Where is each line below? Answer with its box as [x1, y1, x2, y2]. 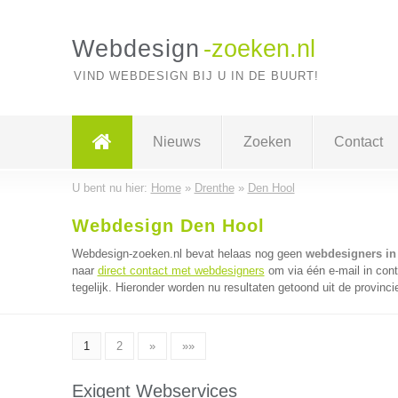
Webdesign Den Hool [71, 216, 265, 235]
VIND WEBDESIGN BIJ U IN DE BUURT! [73, 69, 319, 83]
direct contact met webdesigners [97, 264, 265, 277]
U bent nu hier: [71, 181, 151, 195]
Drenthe [194, 181, 235, 195]
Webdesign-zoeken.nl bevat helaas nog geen [71, 247, 306, 260]
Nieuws [152, 134, 201, 149]
